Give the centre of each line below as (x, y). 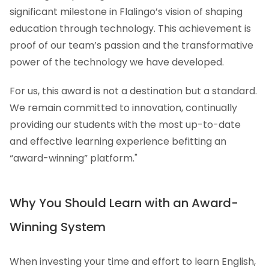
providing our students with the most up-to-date (125, 125)
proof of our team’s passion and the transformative (131, 46)
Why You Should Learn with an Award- (124, 203)
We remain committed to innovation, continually (123, 108)
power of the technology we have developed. (117, 62)
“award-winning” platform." (74, 159)
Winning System (58, 227)
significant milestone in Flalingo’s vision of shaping (126, 12)
